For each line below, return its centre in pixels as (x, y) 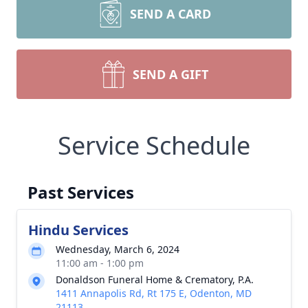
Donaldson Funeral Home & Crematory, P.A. (155, 279)
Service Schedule (154, 145)
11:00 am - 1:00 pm (100, 263)
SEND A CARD (170, 14)
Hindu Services (78, 230)
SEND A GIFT (170, 74)
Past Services (81, 192)
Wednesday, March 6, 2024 (118, 249)
